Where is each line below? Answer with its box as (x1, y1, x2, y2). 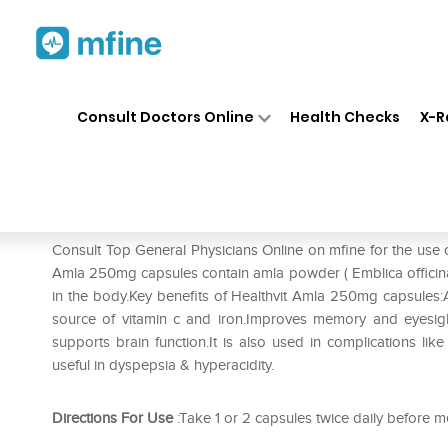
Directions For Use (52, 409, 173, 427)
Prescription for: (52, 210, 166, 230)
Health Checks (290, 106, 401, 127)
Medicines (201, 89, 263, 107)
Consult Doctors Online (76, 106, 254, 127)
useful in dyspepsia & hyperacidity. (52, 356, 274, 374)
